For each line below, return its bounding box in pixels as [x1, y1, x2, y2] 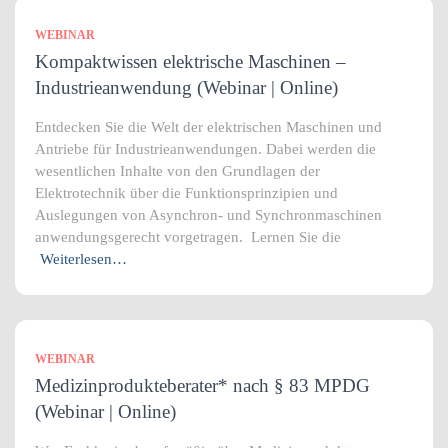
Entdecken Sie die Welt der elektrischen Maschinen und [35, 119, 382, 135]
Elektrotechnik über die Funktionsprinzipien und [35, 185, 338, 201]
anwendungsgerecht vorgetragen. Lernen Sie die [35, 229, 341, 245]
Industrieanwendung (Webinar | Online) [35, 77, 338, 98]
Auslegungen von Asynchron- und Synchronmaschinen [35, 207, 382, 223]
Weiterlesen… [40, 251, 127, 267]
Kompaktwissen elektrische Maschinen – [35, 51, 346, 72]
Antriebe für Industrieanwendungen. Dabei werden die [35, 141, 376, 157]
